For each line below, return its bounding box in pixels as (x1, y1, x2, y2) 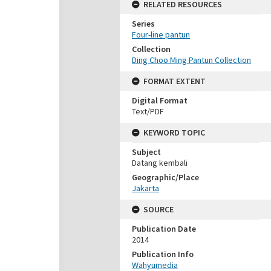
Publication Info (132, 249, 194, 260)
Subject (132, 146, 161, 157)
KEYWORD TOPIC (143, 127, 205, 138)
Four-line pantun (132, 29, 190, 40)
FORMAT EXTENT (143, 76, 206, 87)
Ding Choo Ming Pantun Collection (132, 54, 251, 65)
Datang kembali (132, 157, 188, 168)
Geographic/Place (132, 172, 199, 183)
